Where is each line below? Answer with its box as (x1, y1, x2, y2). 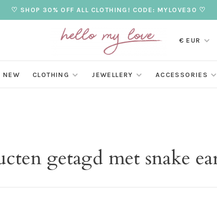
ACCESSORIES (155, 71, 208, 79)
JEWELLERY (92, 71, 133, 79)
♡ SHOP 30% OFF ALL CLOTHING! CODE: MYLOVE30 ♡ (11, 6, 206, 14)
